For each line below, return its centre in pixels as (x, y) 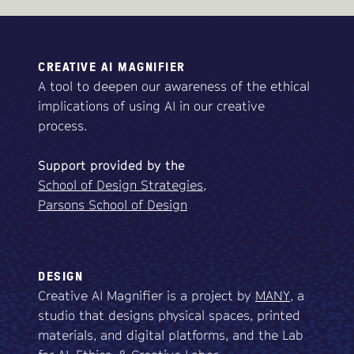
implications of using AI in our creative (151, 106)
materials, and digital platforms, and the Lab (171, 335)
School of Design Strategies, (122, 185)
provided (117, 166)
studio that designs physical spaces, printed (169, 316)
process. (62, 126)
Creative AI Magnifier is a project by (147, 296)
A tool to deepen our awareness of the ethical (174, 87)
